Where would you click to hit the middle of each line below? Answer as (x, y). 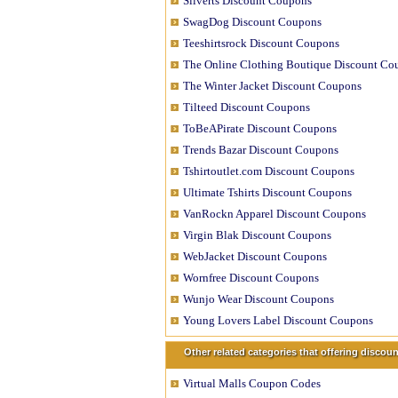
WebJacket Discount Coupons (255, 256)
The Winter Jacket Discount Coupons (272, 86)
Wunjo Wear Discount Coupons (259, 299)
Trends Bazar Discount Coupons (261, 150)
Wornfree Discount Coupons (251, 278)
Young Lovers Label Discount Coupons (278, 320)
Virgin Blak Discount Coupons (257, 235)
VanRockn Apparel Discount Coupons (275, 214)
